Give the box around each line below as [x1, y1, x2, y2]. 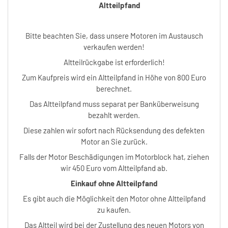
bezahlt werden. [88, 110, 140, 120]
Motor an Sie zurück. [80, 136, 148, 146]
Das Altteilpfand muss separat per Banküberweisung [29, 99, 199, 108]
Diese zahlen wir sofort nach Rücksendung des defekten [23, 125, 205, 135]
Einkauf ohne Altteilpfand [71, 178, 157, 188]
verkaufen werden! [83, 42, 145, 51]
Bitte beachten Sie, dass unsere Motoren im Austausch [25, 31, 203, 40]
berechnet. [96, 83, 132, 93]
